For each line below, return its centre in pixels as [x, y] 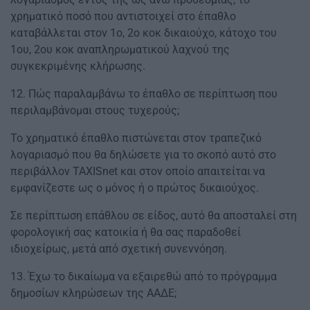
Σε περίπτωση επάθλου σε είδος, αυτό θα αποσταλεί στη [154, 216]
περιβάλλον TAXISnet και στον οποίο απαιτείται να [138, 172]
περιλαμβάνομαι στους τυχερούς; [95, 111]
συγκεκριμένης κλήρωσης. [78, 66]
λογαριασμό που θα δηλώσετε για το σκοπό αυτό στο [143, 155]
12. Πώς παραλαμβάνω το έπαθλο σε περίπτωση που [144, 94]
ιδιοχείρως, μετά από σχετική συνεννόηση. [119, 249]
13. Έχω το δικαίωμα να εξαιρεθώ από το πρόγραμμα [144, 277]
